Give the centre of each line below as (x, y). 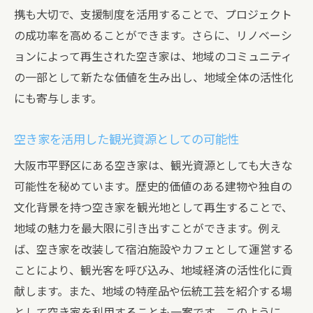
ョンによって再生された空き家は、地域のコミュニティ (153, 57)
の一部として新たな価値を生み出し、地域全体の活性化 (154, 78)
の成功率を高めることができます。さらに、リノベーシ (153, 36)
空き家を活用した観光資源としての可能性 (126, 140)
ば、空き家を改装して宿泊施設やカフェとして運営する (154, 250)
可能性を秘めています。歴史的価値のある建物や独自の (153, 187)
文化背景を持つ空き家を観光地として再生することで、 (153, 208)
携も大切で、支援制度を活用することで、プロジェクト (153, 15)
